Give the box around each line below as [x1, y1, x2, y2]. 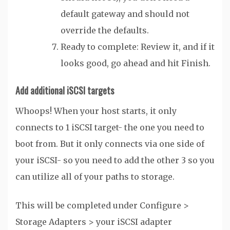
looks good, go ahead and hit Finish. [61, 58, 210, 69]
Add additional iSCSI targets [15, 84, 114, 98]
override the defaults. [61, 25, 149, 36]
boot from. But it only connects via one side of [15, 139, 204, 149]
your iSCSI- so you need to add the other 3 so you [15, 155, 215, 166]
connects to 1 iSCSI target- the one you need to [15, 122, 204, 133]
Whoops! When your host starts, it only [15, 106, 177, 117]
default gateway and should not [61, 9, 189, 20]
